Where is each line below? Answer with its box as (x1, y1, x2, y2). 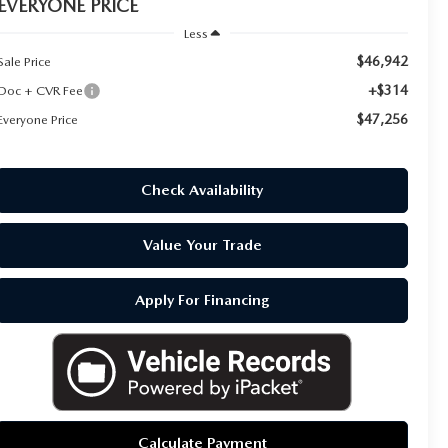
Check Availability (141, 180, 264, 199)
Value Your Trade (142, 235, 262, 254)
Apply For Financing (134, 290, 270, 309)
